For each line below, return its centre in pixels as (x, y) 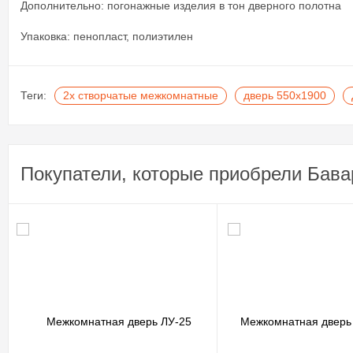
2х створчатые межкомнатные (141, 95)
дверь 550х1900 (285, 95)
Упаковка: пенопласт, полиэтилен (107, 36)
